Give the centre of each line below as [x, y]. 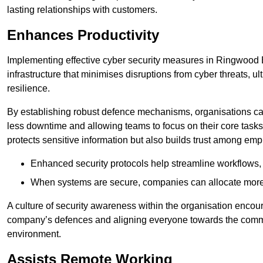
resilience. [28, 89]
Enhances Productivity [83, 35]
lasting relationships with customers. [82, 10]
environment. [34, 234]
